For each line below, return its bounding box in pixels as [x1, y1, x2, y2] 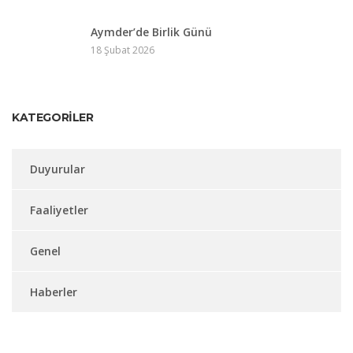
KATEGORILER [12, 110, 94, 124]
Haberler [30, 284, 77, 299]
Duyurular [30, 162, 85, 176]
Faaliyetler [30, 203, 88, 217]
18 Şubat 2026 [91, 43, 154, 57]
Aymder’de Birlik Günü [91, 24, 212, 39]
